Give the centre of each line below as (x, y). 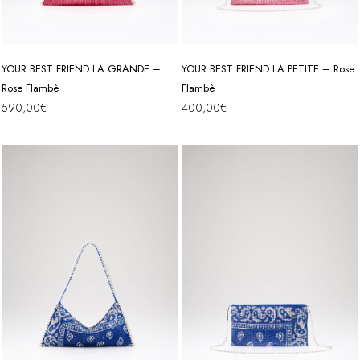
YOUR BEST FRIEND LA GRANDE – (81, 68)
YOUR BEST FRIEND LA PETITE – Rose (268, 68)
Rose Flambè (31, 88)
